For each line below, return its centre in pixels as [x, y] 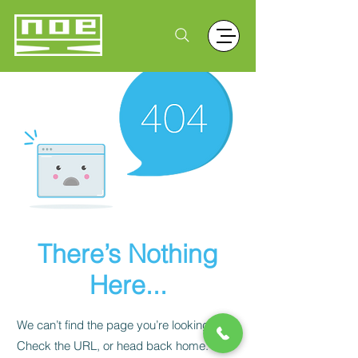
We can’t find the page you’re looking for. [122, 325]
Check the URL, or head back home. [113, 346]
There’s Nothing [128, 254]
